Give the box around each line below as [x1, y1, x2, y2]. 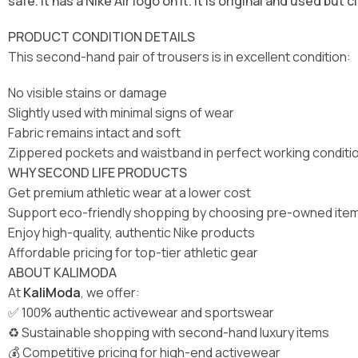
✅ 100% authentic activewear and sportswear [8, 303, 274, 321]
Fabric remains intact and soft [8, 123, 181, 141]
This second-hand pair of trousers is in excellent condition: [8, 47, 351, 66]
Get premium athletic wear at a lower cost [8, 183, 251, 201]
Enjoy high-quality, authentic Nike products [8, 223, 255, 241]
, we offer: [81, 283, 140, 301]
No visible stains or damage [8, 83, 167, 101]
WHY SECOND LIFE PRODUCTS [8, 163, 187, 181]
